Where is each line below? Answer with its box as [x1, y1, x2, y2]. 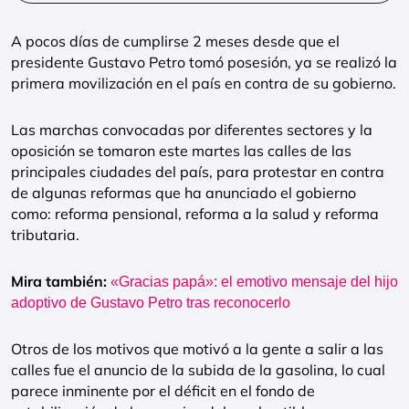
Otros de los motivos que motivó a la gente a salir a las [11, 340, 383, 358]
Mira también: [11, 272, 110, 290]
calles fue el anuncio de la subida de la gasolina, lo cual [11, 361, 385, 379]
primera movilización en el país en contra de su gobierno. [11, 74, 396, 92]
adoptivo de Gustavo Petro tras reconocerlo [11, 295, 290, 310]
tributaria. [11, 225, 79, 244]
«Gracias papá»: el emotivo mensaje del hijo [110, 274, 398, 289]
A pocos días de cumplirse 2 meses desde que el [11, 32, 340, 50]
